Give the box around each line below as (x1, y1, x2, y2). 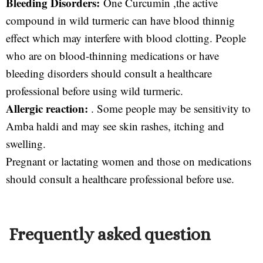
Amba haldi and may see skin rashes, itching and (6, 118, 224, 133)
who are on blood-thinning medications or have (6, 48, 219, 63)
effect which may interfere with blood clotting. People (6, 30, 246, 45)
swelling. (6, 136, 46, 151)
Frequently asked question (9, 224, 211, 244)
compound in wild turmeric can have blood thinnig (6, 12, 235, 28)
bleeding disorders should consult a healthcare (6, 65, 212, 80)
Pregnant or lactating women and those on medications (6, 153, 251, 168)
